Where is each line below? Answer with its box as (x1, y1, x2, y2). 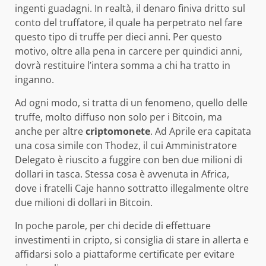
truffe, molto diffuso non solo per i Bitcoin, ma (15, 110, 222, 123)
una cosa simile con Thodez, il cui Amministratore (15, 138, 237, 152)
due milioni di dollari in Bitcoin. (15, 195, 153, 209)
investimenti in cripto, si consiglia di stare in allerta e (15, 233, 249, 246)
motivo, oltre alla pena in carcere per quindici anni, (15, 44, 242, 58)
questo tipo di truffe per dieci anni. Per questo (15, 30, 222, 43)
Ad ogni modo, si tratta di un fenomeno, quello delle (15, 96, 248, 109)
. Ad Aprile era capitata (150, 124, 251, 138)
